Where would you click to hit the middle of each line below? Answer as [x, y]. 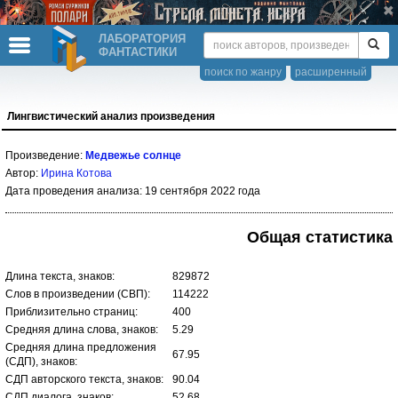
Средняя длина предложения [81, 347]
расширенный [331, 72]
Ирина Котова [76, 173]
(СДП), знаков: [41, 362]
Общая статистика [320, 237]
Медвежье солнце [133, 155]
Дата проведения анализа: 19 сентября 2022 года [133, 191]
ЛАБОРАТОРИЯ [142, 39]
